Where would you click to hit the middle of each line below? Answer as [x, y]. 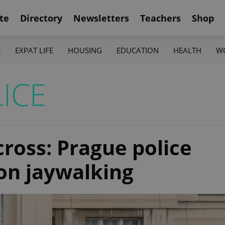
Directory [41, 18]
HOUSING [85, 50]
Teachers [160, 18]
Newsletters [101, 18]
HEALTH [188, 50]
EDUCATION [138, 50]
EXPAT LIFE [34, 50]
